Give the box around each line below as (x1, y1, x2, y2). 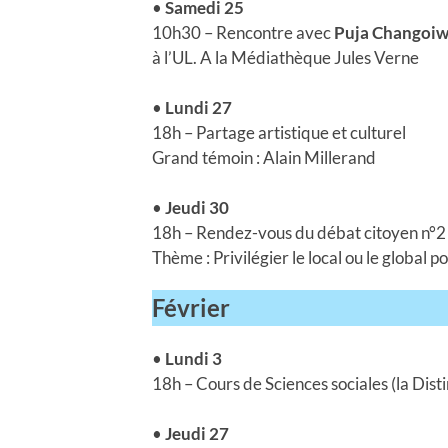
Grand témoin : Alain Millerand (152, 146, 376, 168)
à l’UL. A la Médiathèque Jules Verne (152, 46, 419, 68)
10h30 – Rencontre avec (152, 21, 334, 43)
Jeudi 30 (165, 196, 229, 218)
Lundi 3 (162, 347, 222, 369)
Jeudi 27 (165, 422, 229, 444)
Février (152, 292, 230, 322)
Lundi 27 (165, 96, 232, 118)
